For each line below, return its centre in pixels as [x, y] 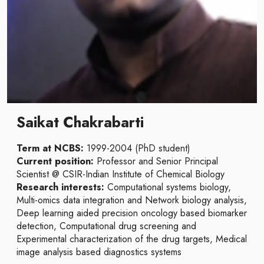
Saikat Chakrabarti [80, 122]
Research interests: [60, 187]
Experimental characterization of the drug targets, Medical [132, 239]
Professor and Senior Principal [157, 161]
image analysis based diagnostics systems [99, 252]
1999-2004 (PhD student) [138, 148]
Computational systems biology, [168, 187]
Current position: [57, 161]
